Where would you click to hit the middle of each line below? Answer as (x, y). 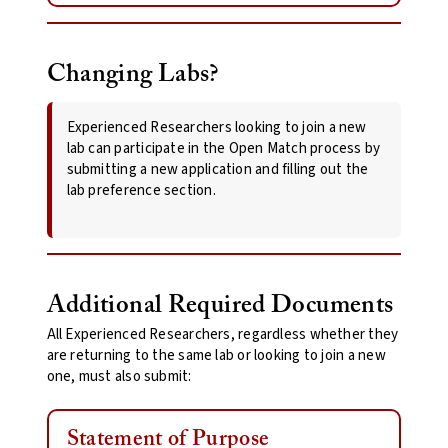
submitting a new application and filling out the (217, 169)
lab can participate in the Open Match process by (223, 148)
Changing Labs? (132, 74)
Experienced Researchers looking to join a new (216, 127)
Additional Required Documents (220, 305)
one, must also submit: (119, 376)
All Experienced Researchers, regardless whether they (222, 334)
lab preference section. (141, 190)
